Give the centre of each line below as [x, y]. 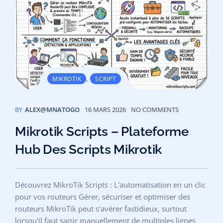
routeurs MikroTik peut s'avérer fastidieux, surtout [101, 208]
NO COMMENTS [155, 109]
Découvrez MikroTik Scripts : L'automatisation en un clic [110, 184]
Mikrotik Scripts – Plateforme [102, 131]
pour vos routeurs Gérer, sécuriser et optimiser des [103, 196]
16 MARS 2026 [105, 109]
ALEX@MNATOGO [52, 109]
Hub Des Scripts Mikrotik [88, 149]
